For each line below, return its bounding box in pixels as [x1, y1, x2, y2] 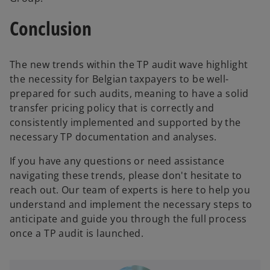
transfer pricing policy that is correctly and [10, 101, 215, 115]
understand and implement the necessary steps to [10, 198, 253, 212]
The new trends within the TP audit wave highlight [10, 58, 248, 72]
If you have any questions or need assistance [10, 154, 225, 168]
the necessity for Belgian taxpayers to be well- [10, 72, 229, 86]
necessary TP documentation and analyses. [10, 130, 217, 144]
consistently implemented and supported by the [10, 116, 241, 130]
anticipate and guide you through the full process [10, 212, 247, 226]
